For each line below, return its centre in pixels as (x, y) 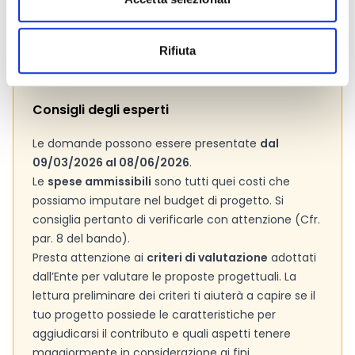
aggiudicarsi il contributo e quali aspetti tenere (162, 334)
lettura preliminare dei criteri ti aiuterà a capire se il (174, 296)
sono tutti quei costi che (221, 181)
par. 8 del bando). (81, 239)
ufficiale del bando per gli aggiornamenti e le (150, 22)
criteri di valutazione (207, 258)
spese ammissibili (99, 181)
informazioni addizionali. (92, 41)
